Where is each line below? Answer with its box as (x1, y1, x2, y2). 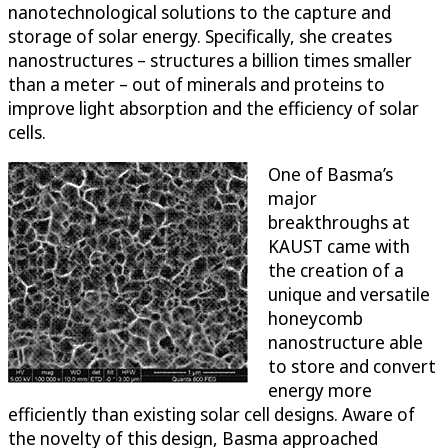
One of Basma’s (268, 162, 393, 187)
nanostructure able (268, 330, 423, 355)
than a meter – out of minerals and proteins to (8, 72, 385, 97)
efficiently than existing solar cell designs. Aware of (8, 402, 415, 427)
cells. (8, 120, 46, 145)
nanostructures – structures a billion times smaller (8, 48, 412, 73)
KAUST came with (268, 234, 410, 259)
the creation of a (268, 258, 404, 283)
